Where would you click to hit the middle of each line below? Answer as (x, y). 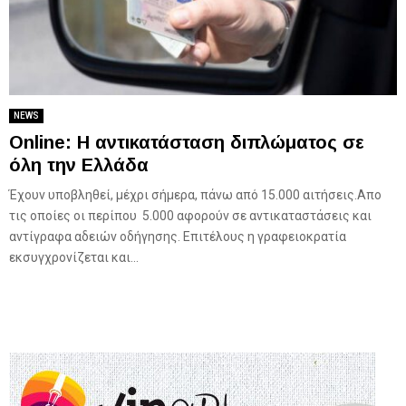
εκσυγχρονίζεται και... (74, 257)
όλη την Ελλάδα (79, 164)
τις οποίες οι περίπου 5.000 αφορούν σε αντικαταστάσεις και (190, 215)
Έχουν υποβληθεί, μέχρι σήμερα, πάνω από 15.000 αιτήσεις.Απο (195, 194)
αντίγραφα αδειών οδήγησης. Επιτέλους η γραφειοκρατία (178, 236)
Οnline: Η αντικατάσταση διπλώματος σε (187, 142)
